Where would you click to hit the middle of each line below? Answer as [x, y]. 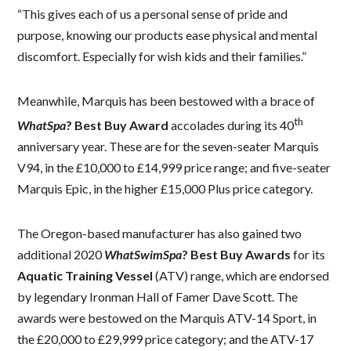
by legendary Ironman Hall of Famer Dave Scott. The [158, 297]
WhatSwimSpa [143, 255]
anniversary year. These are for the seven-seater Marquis [168, 147]
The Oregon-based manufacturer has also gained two [160, 233]
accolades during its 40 [232, 125]
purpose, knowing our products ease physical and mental [168, 34]
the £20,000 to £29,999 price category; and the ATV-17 [166, 339]
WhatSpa [42, 125]
